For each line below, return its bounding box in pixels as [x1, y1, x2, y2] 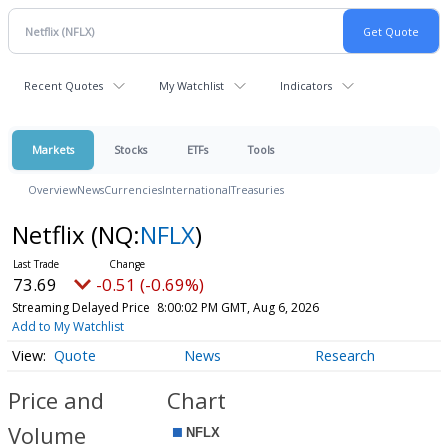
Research [314, 346, 375, 366]
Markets [32, 142, 74, 157]
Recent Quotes [24, 78, 103, 93]
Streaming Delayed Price [11, 299, 150, 316]
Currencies [104, 182, 162, 197]
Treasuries [231, 182, 284, 197]
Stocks [114, 142, 147, 157]
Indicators [280, 78, 332, 93]
